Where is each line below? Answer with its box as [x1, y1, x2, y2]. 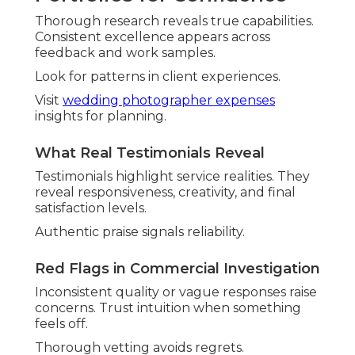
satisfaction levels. [35, 200, 147, 216]
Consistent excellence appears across [35, 29, 270, 45]
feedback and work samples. [35, 45, 216, 61]
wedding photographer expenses [63, 93, 275, 109]
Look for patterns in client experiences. [35, 69, 281, 85]
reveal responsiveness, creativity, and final [35, 185, 296, 200]
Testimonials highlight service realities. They [35, 169, 310, 185]
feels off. [35, 316, 88, 332]
